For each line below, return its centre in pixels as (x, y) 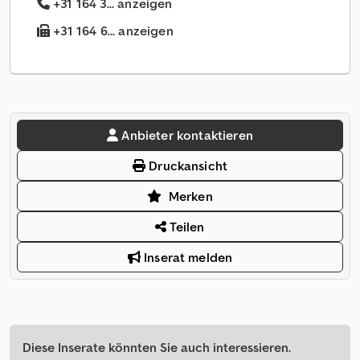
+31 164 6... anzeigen (112, 31)
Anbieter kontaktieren (187, 135)
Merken (190, 196)
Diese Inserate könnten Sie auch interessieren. (157, 348)
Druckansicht (187, 166)
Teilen (186, 227)
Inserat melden (186, 258)
